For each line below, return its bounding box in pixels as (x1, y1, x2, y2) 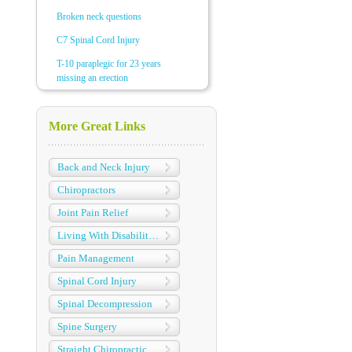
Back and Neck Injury (57, 161, 150, 173)
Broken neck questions (57, 11, 141, 22)
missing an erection (57, 72, 128, 83)
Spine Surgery (57, 321, 117, 332)
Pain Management (57, 252, 134, 264)
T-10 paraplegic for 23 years (57, 58, 161, 69)
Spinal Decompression (57, 298, 152, 310)
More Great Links (49, 119, 145, 133)
